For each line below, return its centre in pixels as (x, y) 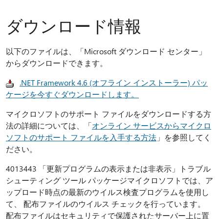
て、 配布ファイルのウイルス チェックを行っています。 (106, 204)
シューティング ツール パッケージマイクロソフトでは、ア (109, 180)
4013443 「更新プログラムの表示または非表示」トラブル (108, 168)
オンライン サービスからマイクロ (152, 125)
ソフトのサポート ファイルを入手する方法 (81, 137)
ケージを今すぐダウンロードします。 (72, 94)
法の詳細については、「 (49, 125)
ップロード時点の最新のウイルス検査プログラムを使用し (108, 192)
